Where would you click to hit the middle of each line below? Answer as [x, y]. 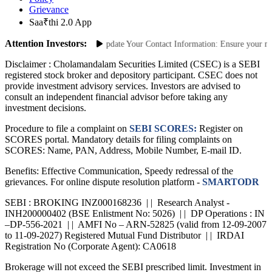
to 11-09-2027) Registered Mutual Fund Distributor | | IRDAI [124, 236]
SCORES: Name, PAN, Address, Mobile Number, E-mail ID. [123, 151]
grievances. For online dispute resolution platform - [102, 182]
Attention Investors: [46, 44]
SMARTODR [229, 182]
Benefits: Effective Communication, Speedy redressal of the [119, 171]
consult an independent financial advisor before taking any [116, 97]
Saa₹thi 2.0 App [60, 22]
